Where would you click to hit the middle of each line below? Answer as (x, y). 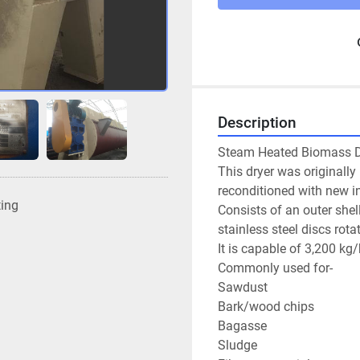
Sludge (237, 346)
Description (257, 123)
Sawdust (243, 288)
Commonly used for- (275, 268)
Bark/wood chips (266, 307)
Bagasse (242, 326)
